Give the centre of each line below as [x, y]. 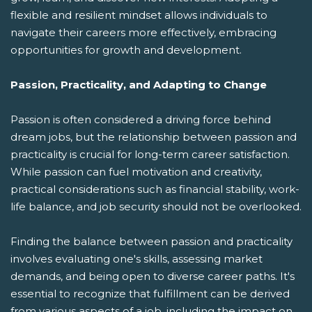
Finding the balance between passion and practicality [151, 242]
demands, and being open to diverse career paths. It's [153, 276]
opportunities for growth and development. [126, 50]
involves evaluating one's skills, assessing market [136, 259]
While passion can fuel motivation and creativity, [136, 172]
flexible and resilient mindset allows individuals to [139, 15]
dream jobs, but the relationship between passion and [154, 137]
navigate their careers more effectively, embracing [143, 33]
